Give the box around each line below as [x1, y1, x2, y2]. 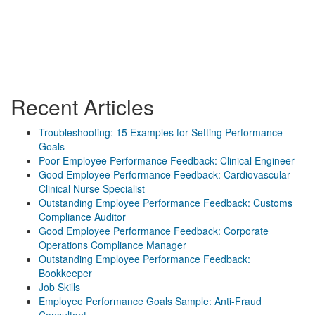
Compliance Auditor [39, 210, 126, 224]
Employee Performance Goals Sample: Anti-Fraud [39, 294, 262, 308]
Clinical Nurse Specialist [39, 181, 145, 195]
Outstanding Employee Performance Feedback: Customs [39, 195, 292, 210]
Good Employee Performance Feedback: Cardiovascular [39, 167, 290, 181]
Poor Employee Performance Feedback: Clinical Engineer [39, 153, 295, 167]
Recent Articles [11, 91, 154, 122]
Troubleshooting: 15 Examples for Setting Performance [39, 125, 283, 139]
